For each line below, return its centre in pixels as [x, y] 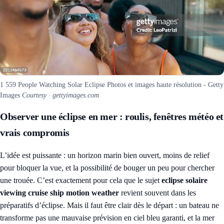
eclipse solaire [184, 180]
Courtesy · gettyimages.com [60, 95]
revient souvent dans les [157, 192]
